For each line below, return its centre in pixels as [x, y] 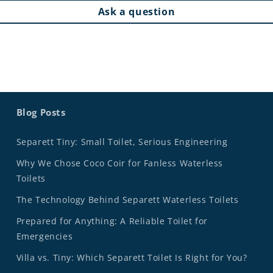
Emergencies [44, 236]
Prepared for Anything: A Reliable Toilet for [112, 221]
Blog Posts [41, 112]
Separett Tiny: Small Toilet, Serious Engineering [122, 142]
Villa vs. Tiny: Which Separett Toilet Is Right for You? [132, 258]
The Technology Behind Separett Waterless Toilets [127, 200]
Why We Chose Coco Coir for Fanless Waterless [120, 163]
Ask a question [136, 12]
